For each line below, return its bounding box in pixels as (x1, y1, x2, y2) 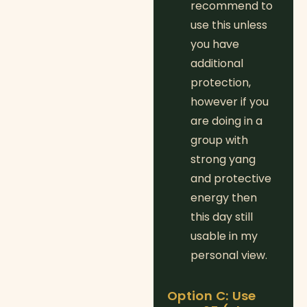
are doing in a (191, 113, 262, 130)
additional (191, 56, 243, 72)
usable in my (191, 228, 258, 245)
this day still (191, 209, 253, 225)
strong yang (191, 151, 256, 168)
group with (191, 132, 248, 149)
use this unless (191, 17, 267, 34)
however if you (191, 94, 269, 110)
